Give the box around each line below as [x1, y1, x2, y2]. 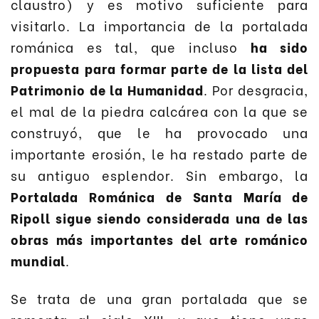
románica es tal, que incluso [11, 37, 251, 57]
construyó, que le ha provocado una [11, 122, 308, 142]
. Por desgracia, [203, 80, 308, 100]
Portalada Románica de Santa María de [11, 187, 308, 206]
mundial [11, 251, 66, 271]
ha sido [250, 37, 308, 57]
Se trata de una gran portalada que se [11, 288, 308, 308]
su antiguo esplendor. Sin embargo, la [11, 165, 308, 185]
